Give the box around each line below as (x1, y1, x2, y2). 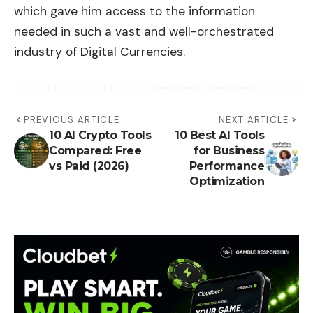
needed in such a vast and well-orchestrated (14, 23, 274, 39)
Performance (189, 159, 264, 173)
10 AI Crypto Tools (49, 128, 151, 142)
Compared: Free (49, 143, 141, 157)
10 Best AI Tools (175, 128, 264, 142)
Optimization (189, 174, 264, 188)
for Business (194, 143, 264, 157)
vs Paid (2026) (49, 159, 129, 173)
